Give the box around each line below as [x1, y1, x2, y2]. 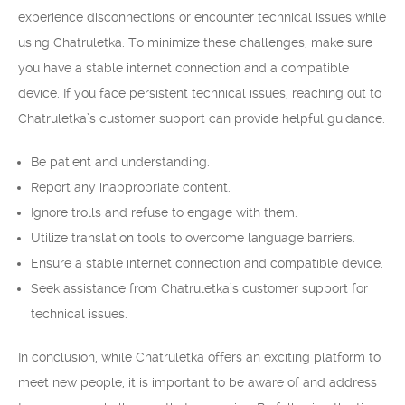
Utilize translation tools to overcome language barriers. [31, 231, 355, 245]
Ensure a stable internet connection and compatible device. [31, 256, 383, 270]
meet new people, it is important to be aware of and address [18, 375, 377, 390]
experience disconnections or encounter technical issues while [18, 10, 386, 24]
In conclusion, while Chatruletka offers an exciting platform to [18, 350, 381, 364]
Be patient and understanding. [31, 155, 210, 169]
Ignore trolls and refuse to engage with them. [31, 205, 297, 220]
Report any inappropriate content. [31, 180, 231, 194]
